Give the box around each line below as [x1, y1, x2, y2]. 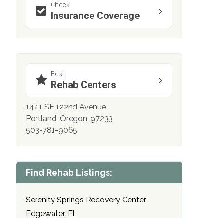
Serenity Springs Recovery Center [26, 195, 146, 205]
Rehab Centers [51, 79, 116, 91]
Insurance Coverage [51, 10, 140, 22]
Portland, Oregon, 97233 [26, 114, 113, 124]
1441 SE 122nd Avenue [26, 102, 106, 112]
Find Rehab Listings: [26, 167, 112, 178]
